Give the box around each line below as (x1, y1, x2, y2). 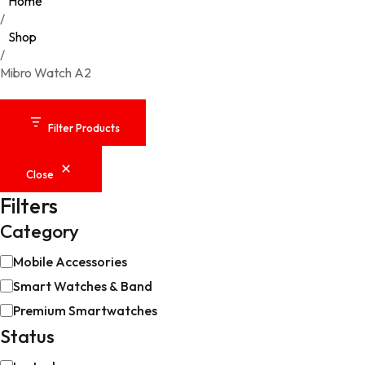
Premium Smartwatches (13, 302, 157, 319)
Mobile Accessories (13, 253, 127, 270)
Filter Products (48, 121, 120, 134)
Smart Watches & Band (13, 278, 152, 294)
